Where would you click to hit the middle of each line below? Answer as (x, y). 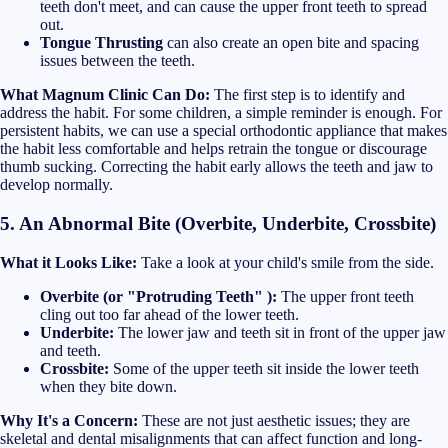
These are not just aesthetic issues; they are (274, 420)
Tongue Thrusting (101, 43)
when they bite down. (108, 386)
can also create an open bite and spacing (291, 43)
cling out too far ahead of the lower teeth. (169, 314)
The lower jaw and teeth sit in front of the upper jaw (280, 332)
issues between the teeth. (117, 61)
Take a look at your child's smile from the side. (285, 262)
